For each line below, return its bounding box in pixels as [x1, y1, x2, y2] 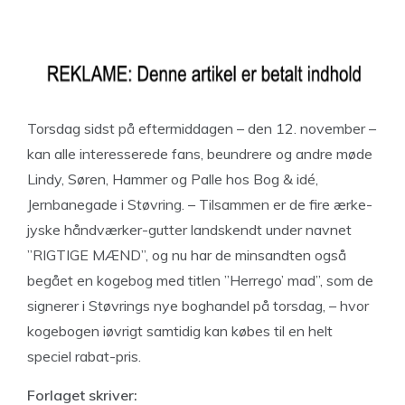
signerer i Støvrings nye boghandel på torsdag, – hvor [27, 297, 369, 315]
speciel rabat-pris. [27, 347, 141, 365]
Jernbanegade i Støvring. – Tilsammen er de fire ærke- [27, 195, 372, 213]
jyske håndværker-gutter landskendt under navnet [27, 221, 352, 239]
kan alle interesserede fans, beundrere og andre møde [27, 145, 372, 163]
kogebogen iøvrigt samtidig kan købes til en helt [27, 322, 333, 340]
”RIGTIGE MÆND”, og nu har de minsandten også [27, 246, 346, 264]
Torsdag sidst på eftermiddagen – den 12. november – [27, 119, 376, 137]
